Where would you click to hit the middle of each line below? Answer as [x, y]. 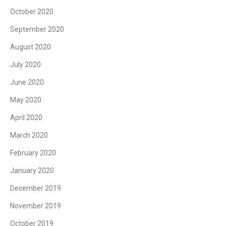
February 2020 [33, 153]
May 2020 [26, 100]
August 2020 [31, 47]
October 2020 [32, 11]
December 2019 [36, 188]
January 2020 [32, 170]
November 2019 [36, 206]
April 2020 [26, 117]
